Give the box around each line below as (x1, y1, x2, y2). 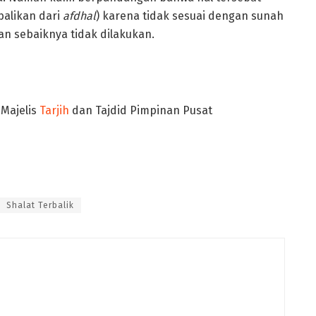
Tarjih (39, 103, 69, 117)
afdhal (63, 8, 96, 23)
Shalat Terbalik (6, 200, 74, 210)
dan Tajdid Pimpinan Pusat (69, 103, 212, 117)
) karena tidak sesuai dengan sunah (96, 8, 284, 23)
